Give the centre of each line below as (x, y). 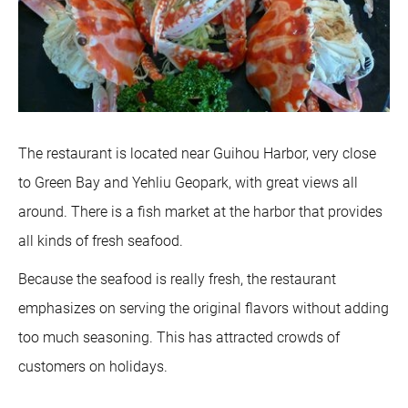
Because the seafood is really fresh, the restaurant (177, 280)
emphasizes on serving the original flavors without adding (204, 309)
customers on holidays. (93, 367)
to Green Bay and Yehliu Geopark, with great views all (188, 183)
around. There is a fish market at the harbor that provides (200, 212)
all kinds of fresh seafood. (101, 241)
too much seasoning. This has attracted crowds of (179, 338)
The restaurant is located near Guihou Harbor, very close (197, 154)
